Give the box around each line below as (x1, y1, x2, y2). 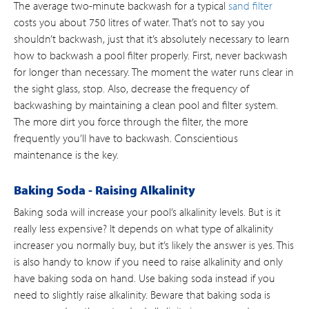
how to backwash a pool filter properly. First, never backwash (14, 48, 288, 62)
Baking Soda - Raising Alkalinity (14, 182, 195, 198)
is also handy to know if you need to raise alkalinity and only (14, 255, 283, 268)
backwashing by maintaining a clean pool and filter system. (14, 98, 278, 112)
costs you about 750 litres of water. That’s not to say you (14, 15, 265, 29)
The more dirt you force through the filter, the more (14, 114, 248, 128)
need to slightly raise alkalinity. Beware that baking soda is (14, 288, 270, 301)
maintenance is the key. (14, 148, 119, 161)
